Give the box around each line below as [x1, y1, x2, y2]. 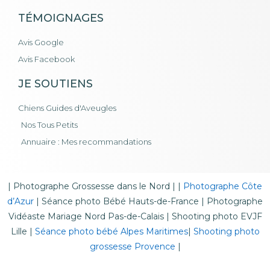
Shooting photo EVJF [171, 210, 262, 222]
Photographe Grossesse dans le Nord [13, 180, 170, 192]
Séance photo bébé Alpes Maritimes [34, 225, 188, 237]
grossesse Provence [89, 240, 175, 252]
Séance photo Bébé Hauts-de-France [42, 195, 199, 207]
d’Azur [7, 195, 34, 207]
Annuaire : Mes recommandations [21, 136, 151, 146]
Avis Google [18, 37, 64, 47]
